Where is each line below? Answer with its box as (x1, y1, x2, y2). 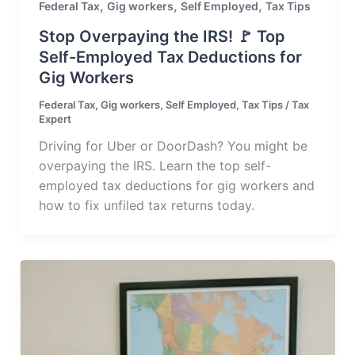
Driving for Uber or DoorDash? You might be (38, 138, 307, 155)
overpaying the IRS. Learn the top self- (38, 158, 271, 174)
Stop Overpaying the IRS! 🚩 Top (38, 27, 285, 47)
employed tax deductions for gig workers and (38, 177, 315, 194)
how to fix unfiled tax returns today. (38, 197, 254, 214)
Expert (38, 113, 71, 126)
